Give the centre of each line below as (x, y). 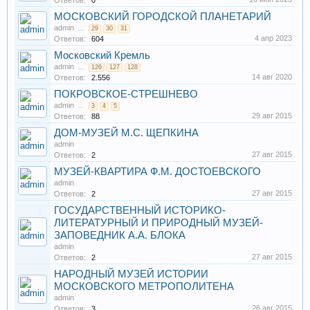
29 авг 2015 (272, 116)
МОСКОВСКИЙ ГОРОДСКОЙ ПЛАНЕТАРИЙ (163, 17)
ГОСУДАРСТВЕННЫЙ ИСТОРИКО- (140, 210)
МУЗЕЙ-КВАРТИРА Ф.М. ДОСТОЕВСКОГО (157, 172)
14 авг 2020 (272, 77)
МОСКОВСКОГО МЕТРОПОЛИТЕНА (144, 286)
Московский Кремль (102, 55)
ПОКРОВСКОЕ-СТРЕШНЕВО (126, 94)
